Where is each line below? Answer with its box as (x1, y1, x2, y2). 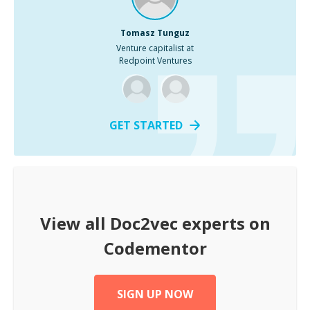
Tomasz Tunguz (120, 27, 190, 39)
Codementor (103, 237, 207, 259)
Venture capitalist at (116, 42, 194, 54)
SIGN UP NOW (117, 286, 193, 302)
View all (39, 212, 110, 235)
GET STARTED (109, 118, 183, 133)
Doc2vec (109, 212, 178, 235)
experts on (177, 212, 271, 235)
